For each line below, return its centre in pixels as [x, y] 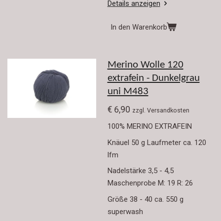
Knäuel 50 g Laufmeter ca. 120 [157, 142]
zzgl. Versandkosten [161, 110]
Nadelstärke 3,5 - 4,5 [140, 171]
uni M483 [128, 92]
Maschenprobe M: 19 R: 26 [150, 183]
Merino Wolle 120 [145, 65]
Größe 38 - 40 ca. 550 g [146, 199]
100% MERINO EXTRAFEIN [149, 127]
